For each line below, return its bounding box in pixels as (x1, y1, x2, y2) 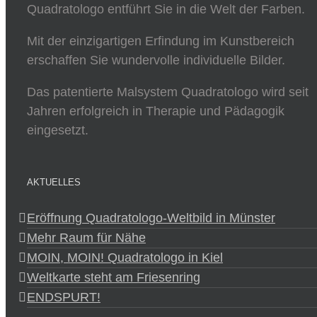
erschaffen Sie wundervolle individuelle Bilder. (27, 53, 285, 67)
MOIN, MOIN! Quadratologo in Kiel (27, 250, 223, 265)
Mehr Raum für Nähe (27, 231, 146, 245)
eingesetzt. (27, 123, 88, 137)
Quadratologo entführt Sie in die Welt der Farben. (27, 2, 305, 16)
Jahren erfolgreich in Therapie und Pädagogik (27, 104, 284, 118)
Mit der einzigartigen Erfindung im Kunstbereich (27, 34, 294, 48)
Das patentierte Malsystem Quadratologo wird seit (27, 85, 309, 99)
